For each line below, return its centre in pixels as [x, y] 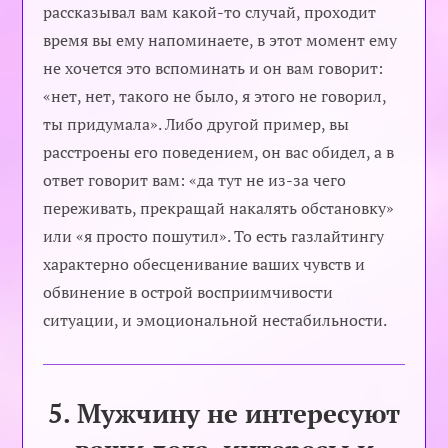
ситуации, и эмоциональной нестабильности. [215, 320]
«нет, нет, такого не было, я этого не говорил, [215, 96]
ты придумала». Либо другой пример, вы [196, 124]
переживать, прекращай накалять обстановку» [219, 208]
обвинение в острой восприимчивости [188, 292]
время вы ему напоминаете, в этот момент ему [220, 40]
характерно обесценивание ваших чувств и [204, 264]
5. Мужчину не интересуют [224, 413]
